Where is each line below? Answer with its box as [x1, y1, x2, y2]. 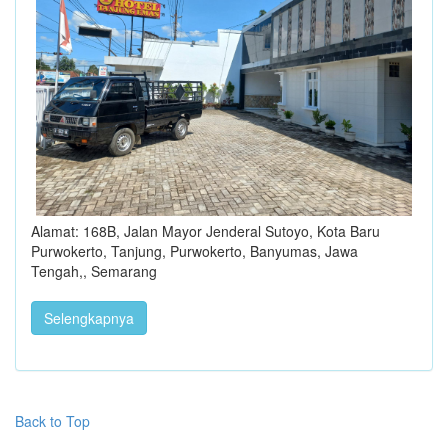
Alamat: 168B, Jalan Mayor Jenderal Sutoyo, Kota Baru [31, 220, 380, 241]
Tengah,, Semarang [31, 260, 157, 281]
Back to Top [15, 410, 90, 431]
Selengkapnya [44, 307, 134, 328]
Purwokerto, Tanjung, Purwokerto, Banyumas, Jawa [31, 240, 358, 261]
